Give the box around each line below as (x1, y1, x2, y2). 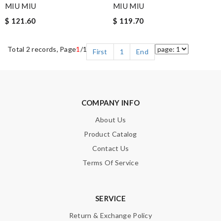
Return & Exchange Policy (69, 211, 152, 220)
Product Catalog (84, 130, 137, 138)
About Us (95, 115, 126, 124)
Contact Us (92, 144, 129, 152)
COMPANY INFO (81, 98, 140, 107)
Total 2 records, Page (7, 45, 76, 53)
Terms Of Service (82, 158, 139, 167)
